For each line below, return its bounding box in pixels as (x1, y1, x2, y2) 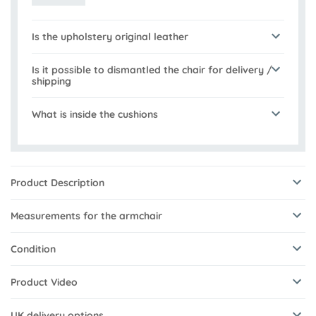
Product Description (11, 176, 104, 190)
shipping (32, 75, 71, 88)
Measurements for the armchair (11, 209, 162, 223)
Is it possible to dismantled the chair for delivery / (32, 63, 272, 77)
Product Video (11, 276, 78, 289)
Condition (11, 243, 56, 256)
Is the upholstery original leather (32, 30, 188, 44)
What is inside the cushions (32, 108, 158, 121)
